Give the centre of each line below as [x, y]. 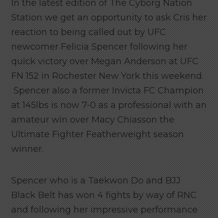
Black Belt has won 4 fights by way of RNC [104, 195]
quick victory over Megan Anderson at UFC [105, 61]
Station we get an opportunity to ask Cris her [109, 17]
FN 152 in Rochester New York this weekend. [107, 76]
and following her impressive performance [104, 209]
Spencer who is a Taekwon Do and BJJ [96, 180]
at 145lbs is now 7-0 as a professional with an [109, 105]
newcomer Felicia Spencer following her [99, 46]
